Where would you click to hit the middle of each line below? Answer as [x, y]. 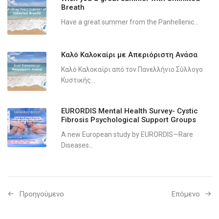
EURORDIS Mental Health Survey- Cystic [130, 111]
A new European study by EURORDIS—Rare [127, 134]
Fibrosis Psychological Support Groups [129, 120]
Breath [73, 7]
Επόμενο [186, 194]
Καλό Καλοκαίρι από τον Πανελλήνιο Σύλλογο [132, 69]
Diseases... [77, 145]
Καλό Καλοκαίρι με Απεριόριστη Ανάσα [129, 55]
